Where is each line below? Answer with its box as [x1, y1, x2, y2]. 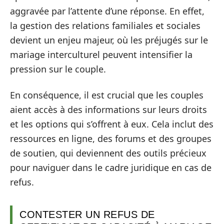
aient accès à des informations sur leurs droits [10, 103, 207, 115]
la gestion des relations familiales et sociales [10, 19, 200, 31]
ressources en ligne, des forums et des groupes [10, 132, 211, 144]
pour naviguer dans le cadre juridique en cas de [10, 161, 211, 173]
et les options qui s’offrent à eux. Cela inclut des [10, 117, 213, 130]
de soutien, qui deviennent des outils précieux [10, 146, 206, 159]
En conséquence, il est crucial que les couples [10, 88, 203, 101]
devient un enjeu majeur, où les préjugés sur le [10, 34, 208, 46]
